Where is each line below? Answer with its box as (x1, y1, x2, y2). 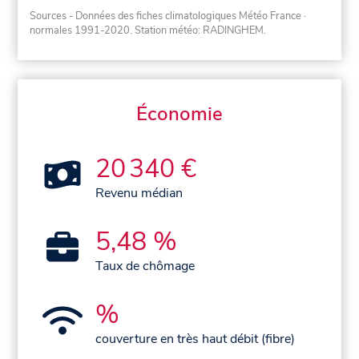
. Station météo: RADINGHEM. (130, 22, 267, 38)
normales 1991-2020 (30, 22, 131, 38)
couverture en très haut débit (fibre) (95, 329, 296, 348)
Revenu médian (95, 184, 184, 202)
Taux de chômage (95, 256, 196, 275)
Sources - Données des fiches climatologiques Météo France (30, 8, 302, 23)
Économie (136, 100, 223, 127)
